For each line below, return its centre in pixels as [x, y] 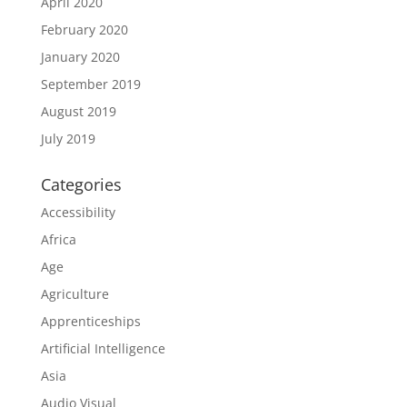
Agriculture [74, 294]
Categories [81, 184]
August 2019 [78, 111]
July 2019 [68, 139]
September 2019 [90, 84]
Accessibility [78, 212]
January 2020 [80, 57]
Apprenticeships [90, 321]
